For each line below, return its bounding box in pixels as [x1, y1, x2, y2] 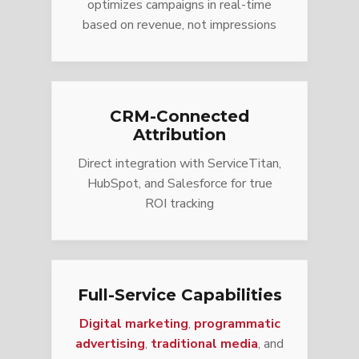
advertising [75, 334, 145, 353]
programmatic [193, 314, 280, 333]
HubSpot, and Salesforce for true [87, 174, 272, 192]
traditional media [151, 334, 258, 353]
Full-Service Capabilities [77, 284, 282, 305]
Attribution [133, 124, 226, 144]
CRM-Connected [110, 106, 249, 126]
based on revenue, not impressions [83, 15, 276, 34]
